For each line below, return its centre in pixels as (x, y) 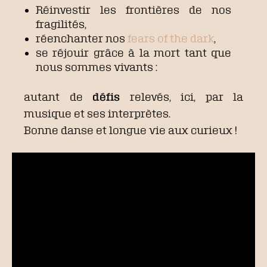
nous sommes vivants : (97, 67)
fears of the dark (171, 38)
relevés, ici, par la (181, 97)
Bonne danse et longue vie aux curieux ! (131, 130)
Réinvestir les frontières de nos (133, 10)
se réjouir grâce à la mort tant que (133, 52)
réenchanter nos (80, 38)
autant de (58, 97)
